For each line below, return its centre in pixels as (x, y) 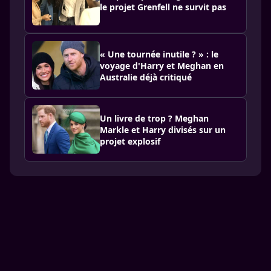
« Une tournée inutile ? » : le (159, 54)
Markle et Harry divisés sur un (163, 129)
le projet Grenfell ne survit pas (163, 7)
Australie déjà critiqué (146, 77)
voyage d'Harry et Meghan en (162, 65)
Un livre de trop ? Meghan (154, 118)
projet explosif (130, 141)
